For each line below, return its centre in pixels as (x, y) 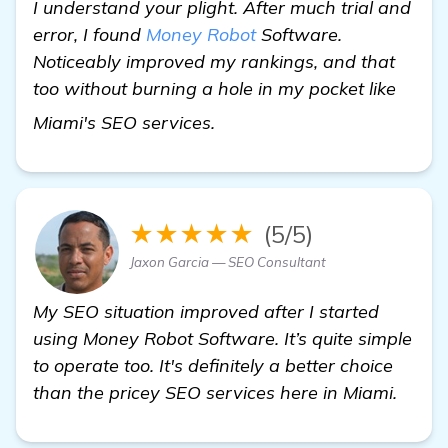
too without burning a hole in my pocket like (214, 88)
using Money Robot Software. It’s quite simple (222, 338)
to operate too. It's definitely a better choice (213, 365)
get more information (308, 115)
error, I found (89, 34)
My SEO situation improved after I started (206, 311)
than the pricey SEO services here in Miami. (215, 392)
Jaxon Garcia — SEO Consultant (228, 261)
